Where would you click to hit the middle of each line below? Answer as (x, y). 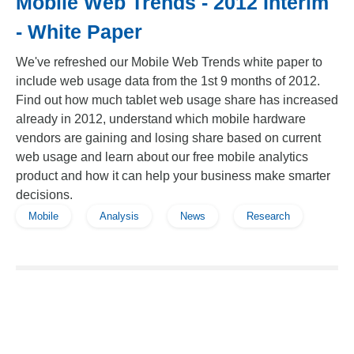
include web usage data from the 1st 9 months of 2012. (168, 81)
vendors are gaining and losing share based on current (168, 138)
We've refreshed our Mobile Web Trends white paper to (169, 62)
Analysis (119, 216)
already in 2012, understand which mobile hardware (161, 119)
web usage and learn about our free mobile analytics (162, 157)
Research (268, 216)
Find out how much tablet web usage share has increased (177, 100)
